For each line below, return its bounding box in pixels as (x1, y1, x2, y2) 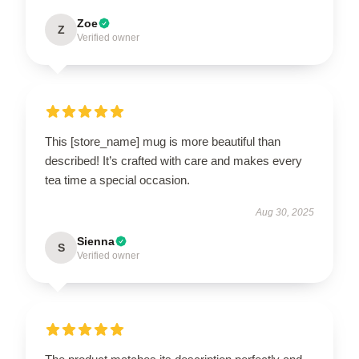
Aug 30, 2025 (256, 207, 314, 218)
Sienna (77, 235, 115, 248)
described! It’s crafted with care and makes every (45, 154, 302, 167)
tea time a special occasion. (45, 173, 190, 187)
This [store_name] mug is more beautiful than (45, 135, 280, 148)
